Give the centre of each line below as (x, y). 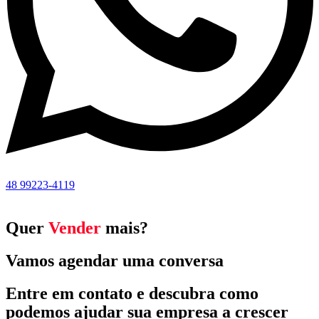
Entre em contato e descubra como (132, 293)
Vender (75, 228)
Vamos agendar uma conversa (115, 260)
